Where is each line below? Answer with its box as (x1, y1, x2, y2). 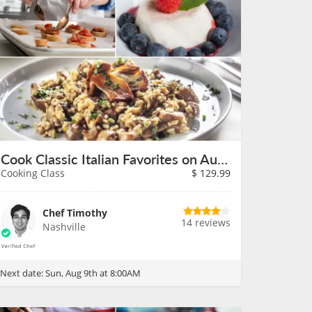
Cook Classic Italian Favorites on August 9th (217, 149, 228, 169)
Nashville (42, 220, 86, 233)
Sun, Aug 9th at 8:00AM (45, 267, 141, 279)
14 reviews (181, 216, 231, 229)
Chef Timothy (42, 206, 107, 219)
